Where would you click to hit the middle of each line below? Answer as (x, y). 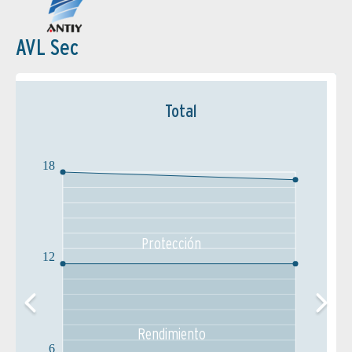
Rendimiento (171, 334)
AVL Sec (47, 47)
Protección (171, 244)
